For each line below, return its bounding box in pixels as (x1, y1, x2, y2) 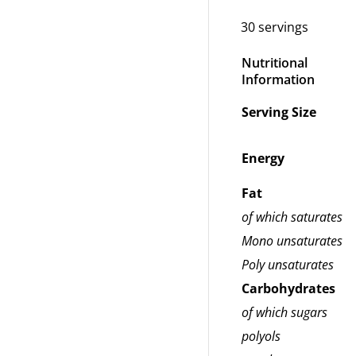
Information (242, 71, 315, 89)
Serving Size (242, 103, 316, 122)
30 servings (241, 18, 308, 37)
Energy (242, 149, 284, 168)
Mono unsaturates (242, 232, 342, 250)
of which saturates (242, 208, 342, 226)
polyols (242, 327, 281, 346)
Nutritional (242, 54, 308, 72)
